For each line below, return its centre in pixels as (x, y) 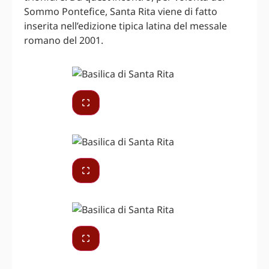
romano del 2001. (64, 41)
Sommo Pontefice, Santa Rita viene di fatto (121, 12)
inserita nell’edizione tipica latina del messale (125, 26)
